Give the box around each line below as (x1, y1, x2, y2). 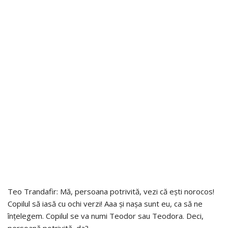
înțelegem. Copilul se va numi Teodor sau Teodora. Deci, (8, 211, 204, 221)
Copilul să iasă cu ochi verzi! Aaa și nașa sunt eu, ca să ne (8, 198, 203, 209)
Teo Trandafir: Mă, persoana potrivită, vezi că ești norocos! (8, 186, 214, 197)
